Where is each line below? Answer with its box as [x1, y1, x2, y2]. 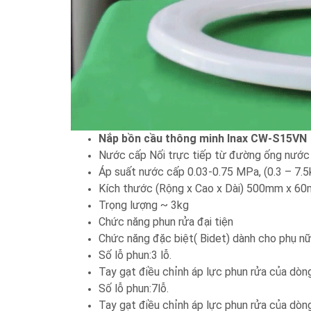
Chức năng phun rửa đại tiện [99, 215, 233, 229]
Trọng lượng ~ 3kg [99, 199, 189, 212]
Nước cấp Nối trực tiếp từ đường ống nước [99, 149, 310, 162]
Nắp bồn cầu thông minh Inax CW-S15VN [99, 132, 307, 146]
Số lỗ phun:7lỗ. [99, 282, 169, 296]
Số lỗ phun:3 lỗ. [99, 249, 171, 262]
